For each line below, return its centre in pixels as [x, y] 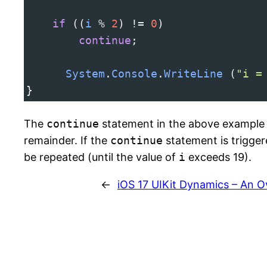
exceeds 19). [218, 157]
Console [134, 74]
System [85, 74]
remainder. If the [67, 141]
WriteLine [193, 74]
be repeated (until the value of [101, 157]
